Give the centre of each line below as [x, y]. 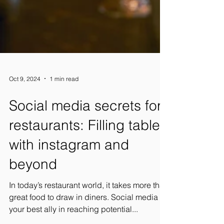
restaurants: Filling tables [88, 161]
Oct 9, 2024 [25, 114]
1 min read [64, 114]
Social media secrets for [85, 141]
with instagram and [69, 180]
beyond [33, 200]
